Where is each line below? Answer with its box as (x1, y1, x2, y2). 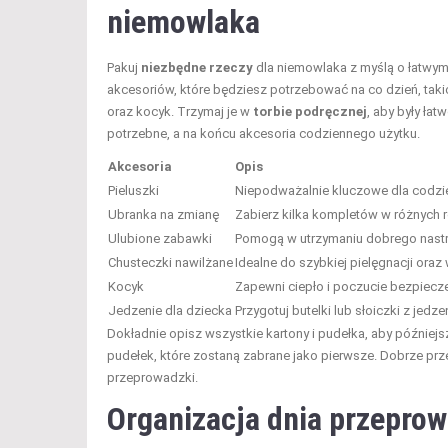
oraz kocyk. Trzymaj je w (107, 104, 253, 120)
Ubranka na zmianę (108, 207, 219, 223)
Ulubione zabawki (108, 231, 212, 247)
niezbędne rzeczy (141, 60, 253, 76)
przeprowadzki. (107, 370, 198, 386)
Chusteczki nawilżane (108, 255, 233, 271)
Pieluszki (108, 183, 159, 199)
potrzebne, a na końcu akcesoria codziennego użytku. (107, 126, 420, 142)
